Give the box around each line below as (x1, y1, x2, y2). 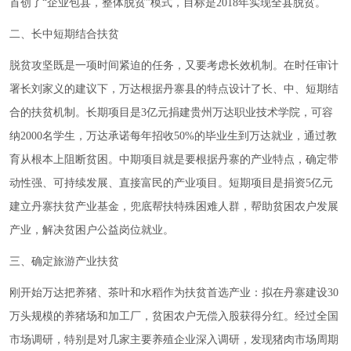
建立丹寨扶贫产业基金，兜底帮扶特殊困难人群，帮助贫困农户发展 (9, 201, 338, 213)
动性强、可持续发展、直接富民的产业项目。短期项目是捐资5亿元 (9, 177, 333, 190)
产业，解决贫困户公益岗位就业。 (9, 224, 174, 237)
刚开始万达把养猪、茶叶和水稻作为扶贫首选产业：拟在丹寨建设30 (9, 287, 338, 299)
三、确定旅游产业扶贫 (9, 255, 119, 268)
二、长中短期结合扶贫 (9, 28, 119, 41)
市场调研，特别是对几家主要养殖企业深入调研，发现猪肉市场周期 (9, 334, 338, 346)
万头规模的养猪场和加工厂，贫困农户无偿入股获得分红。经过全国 (9, 310, 338, 323)
